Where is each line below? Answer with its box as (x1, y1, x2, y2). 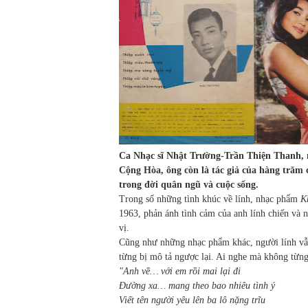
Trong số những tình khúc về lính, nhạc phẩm (119, 194, 300, 205)
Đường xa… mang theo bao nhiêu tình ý (119, 280, 275, 291)
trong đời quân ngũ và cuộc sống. (119, 179, 258, 190)
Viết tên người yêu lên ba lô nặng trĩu (119, 295, 265, 306)
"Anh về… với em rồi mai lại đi (119, 266, 241, 277)
